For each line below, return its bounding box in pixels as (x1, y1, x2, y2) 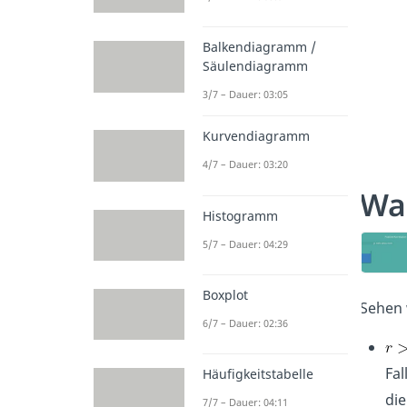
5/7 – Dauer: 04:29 (203, 236, 288, 251)
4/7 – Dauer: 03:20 (203, 157, 288, 172)
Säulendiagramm (203, 57, 308, 75)
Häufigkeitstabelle (203, 365, 313, 383)
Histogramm (203, 206, 278, 224)
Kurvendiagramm (203, 127, 310, 145)
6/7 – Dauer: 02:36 (203, 315, 288, 330)
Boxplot (203, 285, 248, 303)
